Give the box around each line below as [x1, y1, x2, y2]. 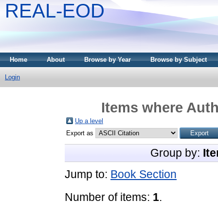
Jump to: [65, 167, 110, 181]
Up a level [75, 117, 103, 125]
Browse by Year [84, 56, 131, 63]
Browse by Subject [150, 56, 207, 63]
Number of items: [65, 190, 153, 203]
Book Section [110, 167, 177, 181]
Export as [66, 129, 95, 137]
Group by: [150, 146, 203, 159]
